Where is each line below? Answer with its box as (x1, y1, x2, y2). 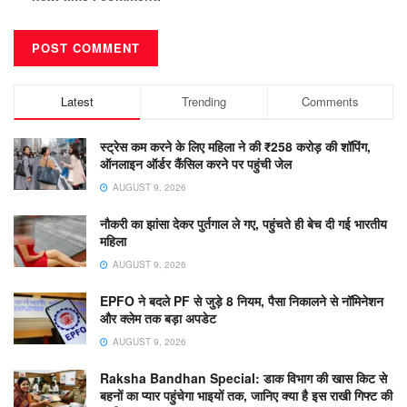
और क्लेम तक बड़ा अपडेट (100, 308, 216, 327)
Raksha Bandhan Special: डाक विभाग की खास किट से (100, 368, 387, 387)
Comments (301, 92, 359, 110)
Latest (61, 92, 94, 110)
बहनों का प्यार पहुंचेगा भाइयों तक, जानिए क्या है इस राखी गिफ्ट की (100, 385, 392, 404)
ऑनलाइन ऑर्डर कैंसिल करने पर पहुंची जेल (100, 154, 292, 173)
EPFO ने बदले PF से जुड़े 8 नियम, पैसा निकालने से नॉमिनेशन (100, 291, 383, 310)
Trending (181, 92, 226, 110)
